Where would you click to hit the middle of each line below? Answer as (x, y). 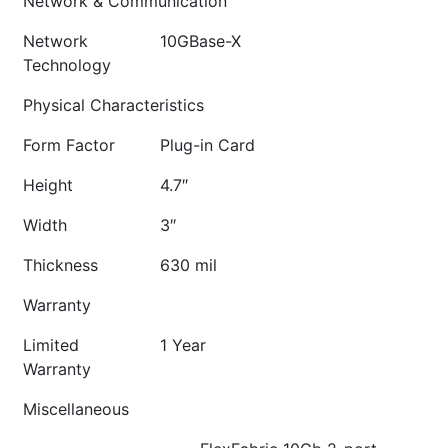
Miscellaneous (76, 409)
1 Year (183, 345)
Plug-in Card (207, 145)
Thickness (60, 265)
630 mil (188, 265)
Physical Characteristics (113, 105)
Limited (51, 345)
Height (48, 185)
